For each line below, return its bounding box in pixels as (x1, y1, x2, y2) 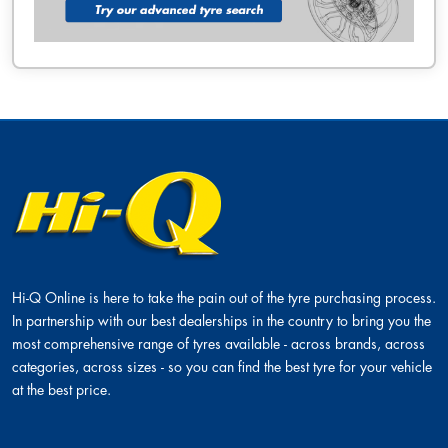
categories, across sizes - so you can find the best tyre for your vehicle (12, 359, 432, 374)
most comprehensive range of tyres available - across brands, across (12, 336, 425, 351)
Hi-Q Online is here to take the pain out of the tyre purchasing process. (12, 290, 436, 305)
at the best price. (12, 382, 111, 397)
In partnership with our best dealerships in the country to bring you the (12, 313, 431, 328)
